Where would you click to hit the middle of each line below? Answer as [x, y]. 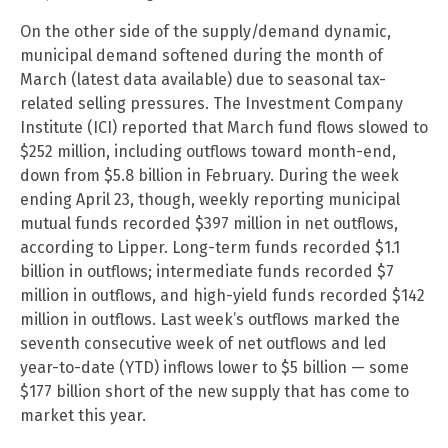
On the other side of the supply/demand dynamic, [205, 31]
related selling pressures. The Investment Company [211, 103]
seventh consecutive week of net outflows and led [203, 343]
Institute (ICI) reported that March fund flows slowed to [224, 127]
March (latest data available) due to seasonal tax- [203, 79]
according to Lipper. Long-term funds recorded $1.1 [210, 247]
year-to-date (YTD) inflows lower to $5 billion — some [214, 367]
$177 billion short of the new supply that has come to [214, 391]
